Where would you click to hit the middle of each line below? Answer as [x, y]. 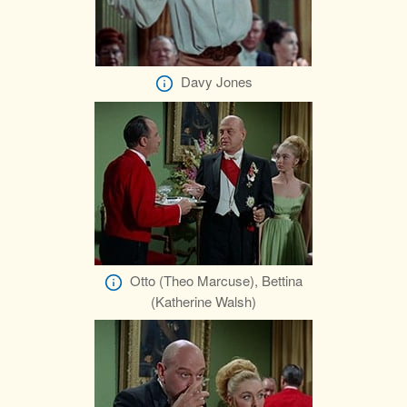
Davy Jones [216, 81]
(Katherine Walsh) [203, 302]
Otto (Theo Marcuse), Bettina [216, 281]
